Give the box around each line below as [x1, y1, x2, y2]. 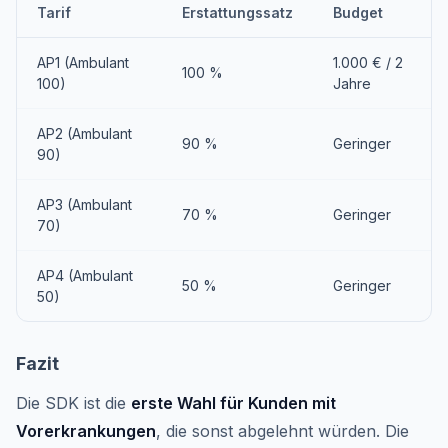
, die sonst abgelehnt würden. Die [156, 421, 409, 441]
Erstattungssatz [182, 4, 293, 21]
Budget [333, 4, 383, 21]
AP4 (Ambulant [37, 267, 133, 284]
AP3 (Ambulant [37, 196, 132, 213]
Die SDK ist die [16, 393, 131, 413]
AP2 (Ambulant [37, 125, 132, 142]
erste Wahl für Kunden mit [131, 393, 336, 413]
